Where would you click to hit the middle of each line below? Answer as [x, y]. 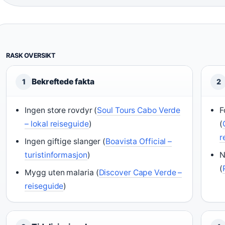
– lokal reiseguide [57, 124]
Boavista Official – [139, 141]
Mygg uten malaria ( [62, 173]
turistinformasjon [56, 155]
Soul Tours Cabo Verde [139, 110]
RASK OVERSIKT [31, 55]
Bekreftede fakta [63, 82]
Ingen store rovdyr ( [61, 110]
